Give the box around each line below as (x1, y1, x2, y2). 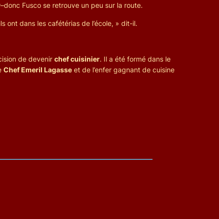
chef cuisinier (54, 54, 100, 63)
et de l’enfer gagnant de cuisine (72, 65, 175, 74)
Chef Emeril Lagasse (3, 65, 72, 74)
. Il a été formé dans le (100, 54, 171, 63)
